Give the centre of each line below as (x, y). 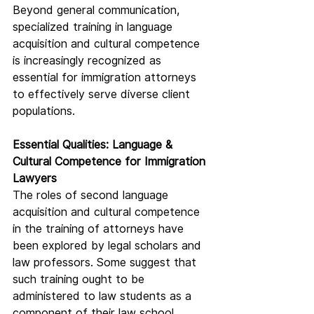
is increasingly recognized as (89, 61)
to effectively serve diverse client (103, 95)
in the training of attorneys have (100, 229)
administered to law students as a (104, 296)
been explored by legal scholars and (109, 246)
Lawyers (35, 179)
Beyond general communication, (98, 11)
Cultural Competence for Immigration (111, 162)
